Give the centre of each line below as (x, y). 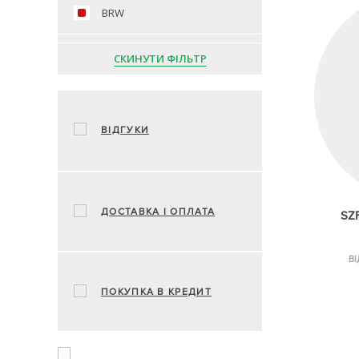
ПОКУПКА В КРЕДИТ (156, 292)
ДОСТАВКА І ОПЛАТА (158, 212)
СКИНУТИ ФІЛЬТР (160, 58)
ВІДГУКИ (125, 130)
